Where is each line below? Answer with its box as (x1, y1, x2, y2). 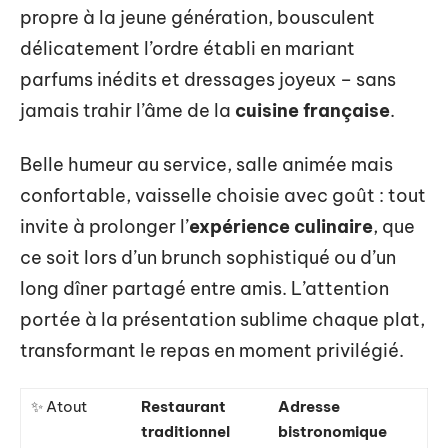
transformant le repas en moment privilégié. (20, 338, 404, 362)
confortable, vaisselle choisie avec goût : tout (20, 183, 426, 207)
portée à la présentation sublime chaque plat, (20, 307, 425, 331)
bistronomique (278, 422, 387, 442)
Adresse (278, 397, 340, 417)
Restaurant (141, 397, 226, 417)
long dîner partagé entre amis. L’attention (20, 276, 389, 300)
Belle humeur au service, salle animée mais (20, 152, 393, 176)
